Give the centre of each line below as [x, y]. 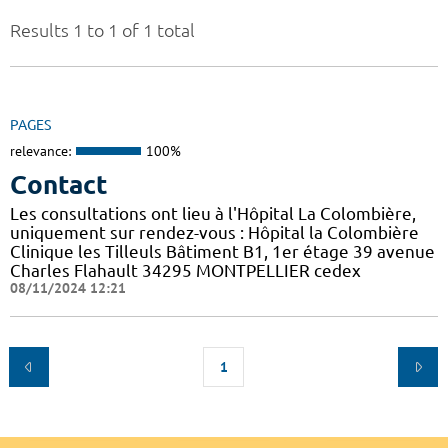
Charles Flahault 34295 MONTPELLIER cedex [185, 270]
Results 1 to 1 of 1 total [102, 30]
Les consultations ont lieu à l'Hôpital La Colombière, [213, 213]
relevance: [40, 151]
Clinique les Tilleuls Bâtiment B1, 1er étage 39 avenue [222, 251]
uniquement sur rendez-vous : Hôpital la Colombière [214, 232]
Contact [59, 184]
